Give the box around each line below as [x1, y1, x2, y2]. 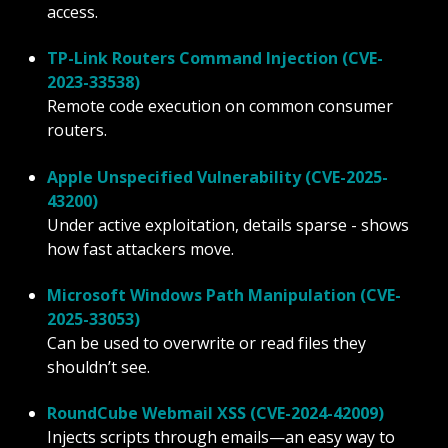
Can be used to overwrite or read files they [47, 332, 367, 355]
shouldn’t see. [47, 356, 151, 379]
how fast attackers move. [47, 237, 235, 260]
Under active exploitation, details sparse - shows [47, 213, 410, 236]
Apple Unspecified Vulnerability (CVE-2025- [47, 165, 389, 188]
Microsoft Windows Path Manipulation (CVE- [47, 284, 402, 307]
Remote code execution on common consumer [47, 95, 394, 118]
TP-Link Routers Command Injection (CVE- [47, 47, 384, 70]
